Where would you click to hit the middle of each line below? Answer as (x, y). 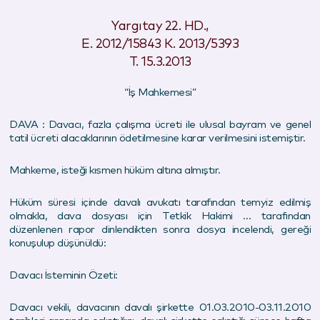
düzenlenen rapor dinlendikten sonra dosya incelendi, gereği (160, 229)
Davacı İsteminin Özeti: (64, 275)
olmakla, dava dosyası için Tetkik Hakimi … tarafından (160, 216)
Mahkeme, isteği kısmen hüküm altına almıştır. (115, 170)
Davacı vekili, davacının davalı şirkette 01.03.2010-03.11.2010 (160, 307)
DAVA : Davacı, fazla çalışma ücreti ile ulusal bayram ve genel (160, 124)
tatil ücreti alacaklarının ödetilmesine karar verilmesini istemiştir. (157, 138)
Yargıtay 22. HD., (160, 26)
